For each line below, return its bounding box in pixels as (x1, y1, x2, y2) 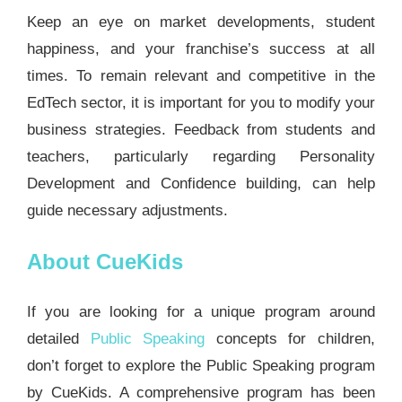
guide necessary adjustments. (26, 201, 228, 219)
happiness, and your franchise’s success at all (26, 39, 376, 57)
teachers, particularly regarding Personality (26, 147, 376, 165)
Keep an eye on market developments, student (26, 13, 376, 31)
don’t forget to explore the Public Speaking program (26, 356, 376, 374)
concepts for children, (215, 329, 376, 347)
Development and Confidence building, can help (26, 174, 376, 192)
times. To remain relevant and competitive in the (26, 66, 376, 84)
